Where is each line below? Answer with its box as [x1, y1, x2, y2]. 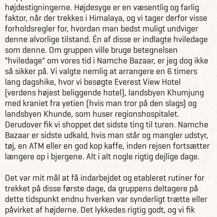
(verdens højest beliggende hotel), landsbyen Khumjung [5, 87, 204, 98]
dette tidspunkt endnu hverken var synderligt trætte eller [5, 193, 207, 204]
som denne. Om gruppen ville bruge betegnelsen [5, 44, 178, 55]
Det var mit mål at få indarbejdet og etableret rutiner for [5, 172, 204, 183]
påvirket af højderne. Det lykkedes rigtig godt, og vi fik [5, 204, 195, 215]
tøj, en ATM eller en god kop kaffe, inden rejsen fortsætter [5, 140, 210, 151]
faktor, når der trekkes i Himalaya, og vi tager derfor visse [5, 12, 207, 23]
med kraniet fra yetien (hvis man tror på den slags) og [5, 97, 197, 108]
